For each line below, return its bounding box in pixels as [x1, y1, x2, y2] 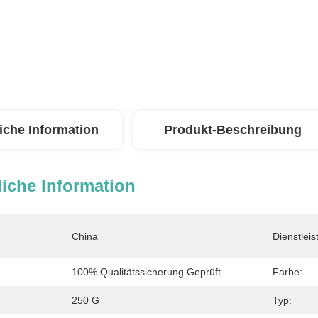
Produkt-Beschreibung [164, 123, 302, 137]
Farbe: [273, 266, 302, 278]
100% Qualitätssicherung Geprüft [72, 266, 221, 278]
